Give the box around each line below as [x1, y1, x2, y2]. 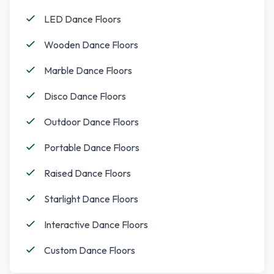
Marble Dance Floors [44, 64, 132, 76]
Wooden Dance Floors [44, 39, 138, 51]
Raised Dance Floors [44, 167, 131, 179]
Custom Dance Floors [44, 244, 135, 256]
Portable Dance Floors [44, 141, 139, 154]
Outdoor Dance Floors [44, 116, 139, 128]
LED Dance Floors [44, 13, 121, 25]
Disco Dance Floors [44, 90, 126, 102]
